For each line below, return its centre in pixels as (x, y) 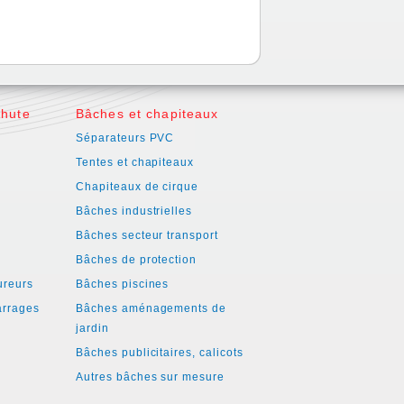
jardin (92, 328)
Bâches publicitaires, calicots (160, 353)
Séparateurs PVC (125, 138)
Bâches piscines (123, 284)
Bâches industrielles (134, 211)
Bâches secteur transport (147, 235)
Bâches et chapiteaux (147, 114)
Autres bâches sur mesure (151, 377)
